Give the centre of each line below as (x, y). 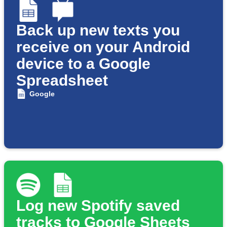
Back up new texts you (98, 30)
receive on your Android (103, 47)
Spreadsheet (62, 81)
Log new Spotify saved (98, 206)
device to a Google (83, 64)
